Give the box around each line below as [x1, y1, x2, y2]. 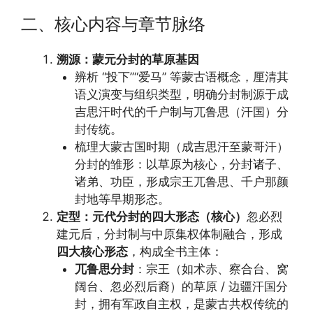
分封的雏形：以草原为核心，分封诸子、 [74, 156, 289, 171]
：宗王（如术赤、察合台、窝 [133, 261, 289, 276]
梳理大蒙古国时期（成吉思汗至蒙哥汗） [74, 139, 289, 154]
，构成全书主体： [128, 244, 223, 259]
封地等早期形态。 [74, 191, 170, 206]
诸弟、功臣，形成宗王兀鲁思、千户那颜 [74, 174, 289, 189]
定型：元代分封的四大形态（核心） [57, 209, 247, 224]
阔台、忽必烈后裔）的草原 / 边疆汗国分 [74, 279, 288, 293]
